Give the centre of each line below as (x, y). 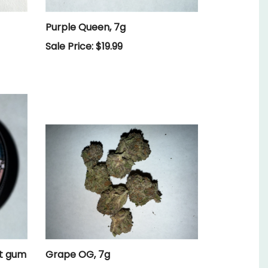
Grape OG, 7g (78, 254)
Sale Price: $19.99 (84, 46)
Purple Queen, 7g (86, 27)
